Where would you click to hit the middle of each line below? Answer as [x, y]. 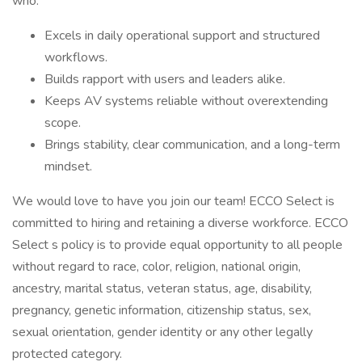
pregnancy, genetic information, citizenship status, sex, [162, 310]
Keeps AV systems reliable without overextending [186, 101]
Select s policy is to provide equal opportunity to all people [177, 245]
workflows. [76, 57]
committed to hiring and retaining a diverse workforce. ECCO [180, 223]
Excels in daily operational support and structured [182, 36]
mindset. [68, 166]
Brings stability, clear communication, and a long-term [192, 145]
